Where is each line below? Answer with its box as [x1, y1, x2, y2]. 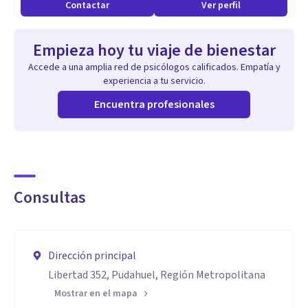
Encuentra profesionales [93, 97, 214, 112]
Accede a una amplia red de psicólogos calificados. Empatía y [27, 60, 280, 74]
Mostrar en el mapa [54, 287, 137, 300]
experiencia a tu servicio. [102, 74, 206, 88]
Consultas [14, 186, 86, 210]
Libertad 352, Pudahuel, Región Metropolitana [48, 267, 265, 283]
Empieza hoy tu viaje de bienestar [32, 38, 276, 63]
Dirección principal [48, 248, 136, 263]
